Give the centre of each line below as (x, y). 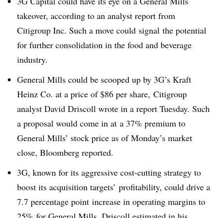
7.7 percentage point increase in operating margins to (111, 201)
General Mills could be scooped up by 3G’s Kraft (104, 79)
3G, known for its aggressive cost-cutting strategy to (109, 172)
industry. (32, 59)
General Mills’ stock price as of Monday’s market (105, 137)
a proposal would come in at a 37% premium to (101, 123)
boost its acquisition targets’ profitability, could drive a (114, 187)
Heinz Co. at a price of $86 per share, (85, 94)
